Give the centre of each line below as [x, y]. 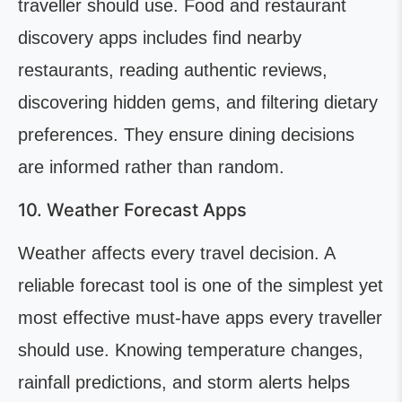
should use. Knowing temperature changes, [191, 350]
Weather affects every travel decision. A [176, 253]
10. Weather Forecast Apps [132, 210]
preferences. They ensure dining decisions [186, 135]
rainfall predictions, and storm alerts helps [184, 382]
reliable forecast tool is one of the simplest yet [201, 285]
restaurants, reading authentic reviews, [173, 70]
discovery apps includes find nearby [160, 38]
